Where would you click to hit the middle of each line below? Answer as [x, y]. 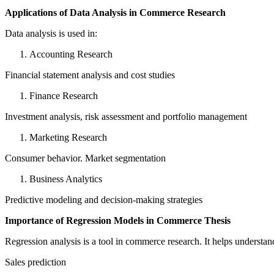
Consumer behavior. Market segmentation [85, 158]
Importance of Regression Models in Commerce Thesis [118, 221]
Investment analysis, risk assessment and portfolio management [126, 117]
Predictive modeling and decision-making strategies [104, 200]
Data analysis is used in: [51, 34]
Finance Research [64, 96]
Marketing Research [68, 138]
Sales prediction [35, 262]
